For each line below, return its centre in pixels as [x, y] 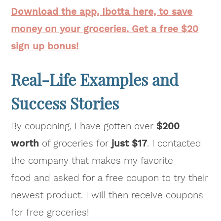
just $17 [129, 143]
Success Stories [65, 103]
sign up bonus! [45, 46]
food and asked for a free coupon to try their [110, 178]
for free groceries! [50, 212]
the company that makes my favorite [92, 160]
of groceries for [75, 143]
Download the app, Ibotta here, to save [102, 11]
